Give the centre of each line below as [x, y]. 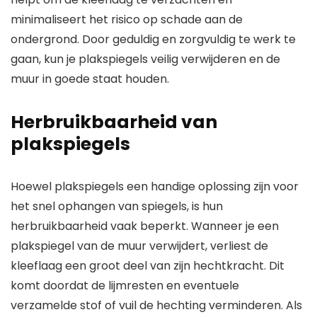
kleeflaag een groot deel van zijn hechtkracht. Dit [148, 266]
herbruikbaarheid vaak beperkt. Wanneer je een [145, 226]
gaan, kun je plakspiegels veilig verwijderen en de [145, 59]
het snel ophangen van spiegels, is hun [117, 207]
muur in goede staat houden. [90, 79]
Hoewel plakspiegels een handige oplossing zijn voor [155, 187]
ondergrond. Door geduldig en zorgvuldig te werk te [153, 40]
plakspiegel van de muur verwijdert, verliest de [139, 246]
